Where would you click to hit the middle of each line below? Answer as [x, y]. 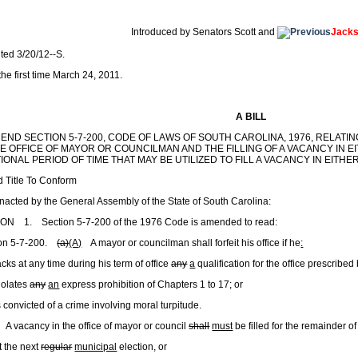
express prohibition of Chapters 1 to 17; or [151, 284]
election [135, 347]
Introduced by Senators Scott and [205, 32]
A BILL [251, 117]
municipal [96, 347]
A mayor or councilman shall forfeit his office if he [191, 243]
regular [57, 347]
